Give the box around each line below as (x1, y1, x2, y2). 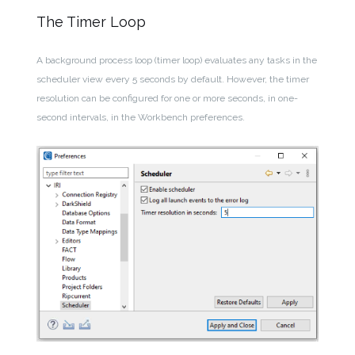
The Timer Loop (36, 13, 147, 30)
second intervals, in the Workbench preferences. (36, 111, 246, 123)
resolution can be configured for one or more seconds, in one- (36, 92, 299, 104)
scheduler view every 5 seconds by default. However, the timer (36, 73, 310, 85)
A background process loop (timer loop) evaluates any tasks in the (36, 54, 318, 66)
